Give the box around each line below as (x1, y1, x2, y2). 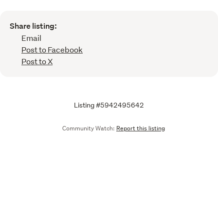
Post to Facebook (21, 44, 83, 54)
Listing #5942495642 (74, 100, 144, 109)
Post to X (21, 55, 53, 66)
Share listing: (10, 20, 57, 31)
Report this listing (116, 124, 165, 132)
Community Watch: (61, 124, 116, 132)
